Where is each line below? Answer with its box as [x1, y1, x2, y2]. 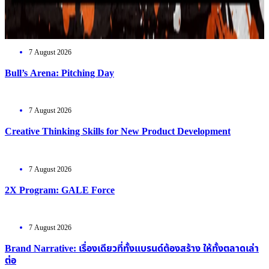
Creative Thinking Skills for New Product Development [5, 124, 231, 139]
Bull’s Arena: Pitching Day [5, 66, 114, 81]
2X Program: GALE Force [5, 183, 115, 198]
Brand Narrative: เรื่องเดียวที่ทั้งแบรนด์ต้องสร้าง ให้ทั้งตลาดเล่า [5, 241, 259, 256]
